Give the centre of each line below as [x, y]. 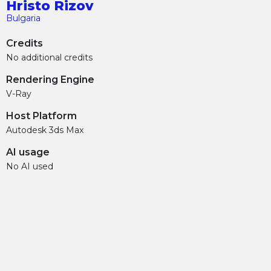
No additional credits [49, 57]
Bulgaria [23, 18]
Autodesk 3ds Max [45, 130]
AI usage [28, 152]
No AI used [30, 166]
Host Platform [41, 116]
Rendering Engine [50, 79]
